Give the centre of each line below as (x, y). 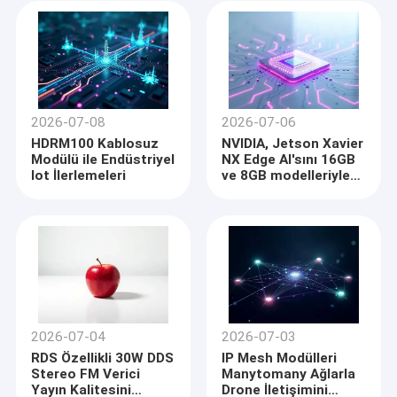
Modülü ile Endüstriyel (103, 160)
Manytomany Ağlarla (289, 374)
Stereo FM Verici (86, 374)
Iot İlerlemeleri (79, 176)
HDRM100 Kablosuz (95, 144)
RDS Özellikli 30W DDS (103, 358)
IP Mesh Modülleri (280, 358)
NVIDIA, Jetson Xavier (293, 144)
